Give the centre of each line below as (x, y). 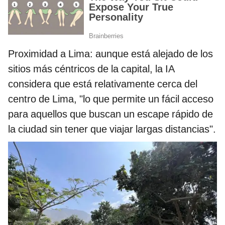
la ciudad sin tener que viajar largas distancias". (112, 129)
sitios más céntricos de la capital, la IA (91, 69)
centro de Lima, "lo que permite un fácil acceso (111, 99)
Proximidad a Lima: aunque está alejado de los (110, 54)
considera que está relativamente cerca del (103, 84)
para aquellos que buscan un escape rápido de (110, 114)
